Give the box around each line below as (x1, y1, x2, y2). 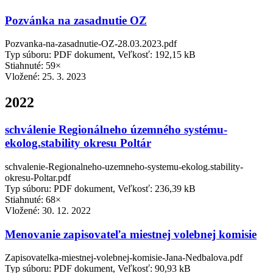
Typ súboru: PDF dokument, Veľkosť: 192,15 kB (5, 49, 196, 60)
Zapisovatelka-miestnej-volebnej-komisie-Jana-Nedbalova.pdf (5, 252, 243, 263)
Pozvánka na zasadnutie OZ (5, 13, 147, 27)
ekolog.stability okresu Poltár (5, 136, 151, 150)
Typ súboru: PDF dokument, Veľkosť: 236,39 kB (5, 183, 196, 194)
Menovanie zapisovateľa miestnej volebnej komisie (5, 227, 257, 241)
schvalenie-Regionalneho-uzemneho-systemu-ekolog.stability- (5, 161, 243, 172)
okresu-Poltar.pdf (5, 172, 71, 183)
